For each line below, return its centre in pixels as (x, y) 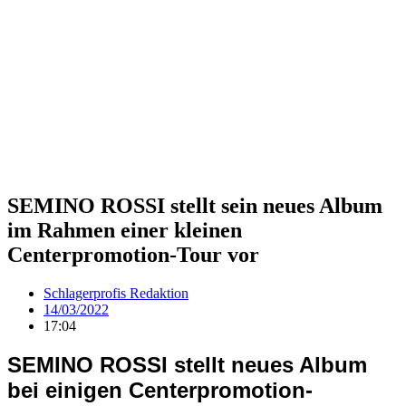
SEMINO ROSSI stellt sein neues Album (195, 205)
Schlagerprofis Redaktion (116, 293)
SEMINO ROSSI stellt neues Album (187, 364)
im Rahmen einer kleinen (125, 230)
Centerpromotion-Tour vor (133, 254)
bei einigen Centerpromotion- (160, 390)
